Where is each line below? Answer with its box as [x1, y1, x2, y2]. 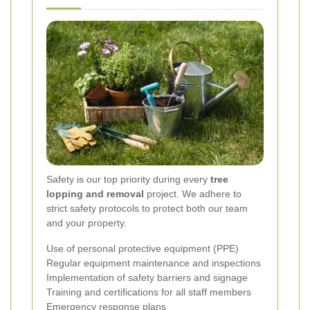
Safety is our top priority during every [46, 173, 210, 185]
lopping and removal [46, 188, 144, 199]
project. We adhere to [144, 188, 241, 199]
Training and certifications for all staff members [46, 286, 251, 298]
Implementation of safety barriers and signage [46, 271, 248, 283]
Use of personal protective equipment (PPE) [46, 242, 239, 254]
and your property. [46, 217, 127, 228]
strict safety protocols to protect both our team [46, 202, 248, 214]
